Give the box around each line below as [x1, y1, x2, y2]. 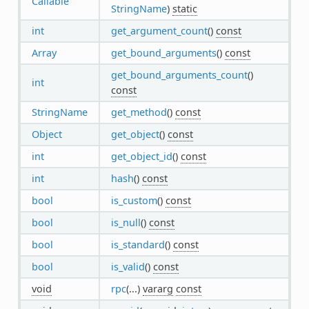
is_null [110, 215, 141, 229]
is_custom [110, 193, 157, 207]
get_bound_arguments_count [110, 68, 248, 81]
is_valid [110, 259, 145, 273]
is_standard [110, 237, 165, 251]
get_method [110, 105, 167, 119]
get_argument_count [110, 23, 208, 37]
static [172, 1, 197, 15]
